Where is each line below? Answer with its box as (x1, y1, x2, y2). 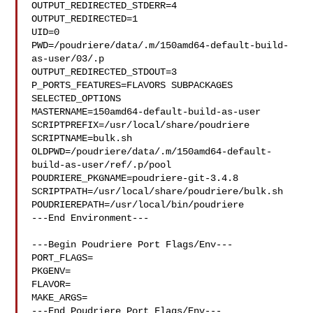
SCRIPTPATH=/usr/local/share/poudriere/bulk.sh (31, 186, 284, 197)
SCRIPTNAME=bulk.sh (31, 133, 133, 144)
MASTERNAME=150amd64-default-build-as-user (31, 106, 261, 117)
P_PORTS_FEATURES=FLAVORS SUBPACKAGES (31, 80, 233, 91)
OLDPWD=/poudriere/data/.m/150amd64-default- (31, 146, 272, 157)
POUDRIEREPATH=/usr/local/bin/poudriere (31, 199, 245, 210)
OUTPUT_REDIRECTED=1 (31, 13, 138, 24)
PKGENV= (31, 265, 71, 277)
